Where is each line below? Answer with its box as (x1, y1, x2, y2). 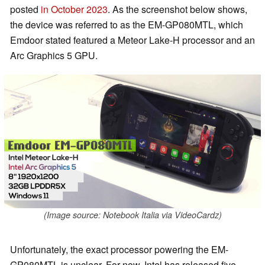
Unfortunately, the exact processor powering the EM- (10, 243, 228, 257)
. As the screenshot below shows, (108, 2, 247, 17)
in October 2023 (41, 2, 108, 17)
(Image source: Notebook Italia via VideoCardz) (43, 209, 222, 221)
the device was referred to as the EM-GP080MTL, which (10, 18, 243, 32)
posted (10, 2, 41, 17)
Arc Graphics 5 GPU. (10, 49, 98, 63)
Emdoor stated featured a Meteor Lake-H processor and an (10, 33, 255, 47)
